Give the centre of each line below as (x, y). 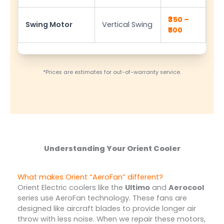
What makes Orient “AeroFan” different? (90, 177)
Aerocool (186, 188)
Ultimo (137, 188)
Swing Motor (49, 25)
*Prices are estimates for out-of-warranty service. (112, 72)
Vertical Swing (127, 25)
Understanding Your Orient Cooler (112, 148)
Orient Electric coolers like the (71, 188)
